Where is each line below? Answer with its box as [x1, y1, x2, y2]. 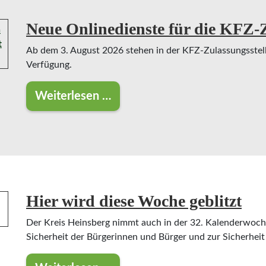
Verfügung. [26, 60, 72, 69]
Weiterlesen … [35, 90, 111, 102]
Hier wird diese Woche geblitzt [26, 192, 242, 210]
